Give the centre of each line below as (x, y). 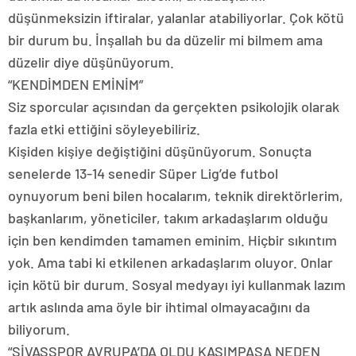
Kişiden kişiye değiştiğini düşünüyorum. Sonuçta (160, 151)
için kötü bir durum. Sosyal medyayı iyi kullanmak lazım (177, 284)
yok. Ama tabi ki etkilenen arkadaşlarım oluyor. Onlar (170, 262)
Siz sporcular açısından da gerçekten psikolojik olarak (174, 106)
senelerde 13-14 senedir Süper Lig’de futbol (143, 173)
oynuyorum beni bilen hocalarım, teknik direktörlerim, (176, 195)
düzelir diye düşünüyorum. (91, 62)
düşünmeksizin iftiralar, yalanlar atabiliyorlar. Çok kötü (176, 17)
